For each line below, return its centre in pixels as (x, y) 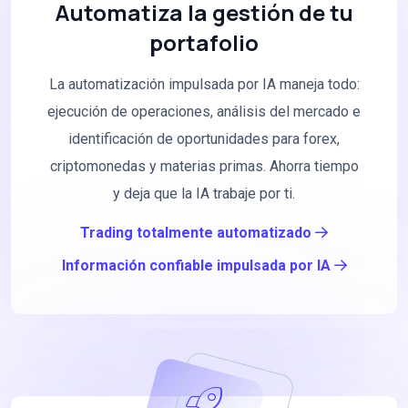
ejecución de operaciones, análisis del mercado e (204, 112)
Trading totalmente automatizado (198, 233)
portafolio (204, 43)
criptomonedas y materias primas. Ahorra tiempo (204, 167)
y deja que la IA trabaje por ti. (204, 194)
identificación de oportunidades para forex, (204, 139)
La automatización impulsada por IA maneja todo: (204, 85)
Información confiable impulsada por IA (198, 266)
